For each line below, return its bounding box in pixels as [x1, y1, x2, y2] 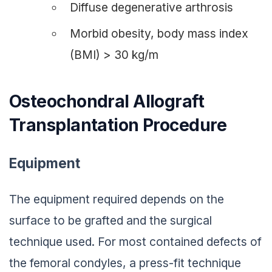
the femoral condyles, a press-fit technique [9, 253, 241, 268]
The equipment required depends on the [9, 189, 224, 205]
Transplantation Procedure [9, 112, 227, 133]
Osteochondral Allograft [9, 88, 205, 109]
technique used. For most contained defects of [9, 232, 262, 247]
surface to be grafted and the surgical [9, 211, 212, 226]
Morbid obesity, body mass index [70, 23, 248, 38]
